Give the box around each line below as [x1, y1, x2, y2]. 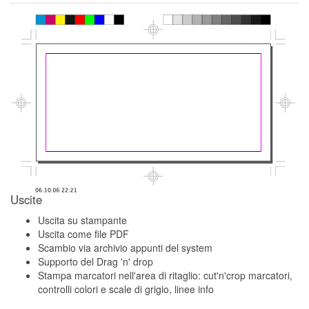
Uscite [10, 190, 42, 208]
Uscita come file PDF [38, 226, 129, 241]
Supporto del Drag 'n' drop [38, 254, 153, 268]
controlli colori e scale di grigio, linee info [38, 281, 214, 296]
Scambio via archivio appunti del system [38, 240, 212, 255]
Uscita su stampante [38, 212, 127, 227]
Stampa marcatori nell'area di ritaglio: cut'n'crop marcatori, [38, 268, 292, 282]
